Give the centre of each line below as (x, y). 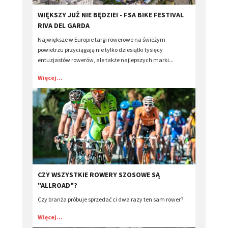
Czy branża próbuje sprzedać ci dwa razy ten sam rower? (110, 199)
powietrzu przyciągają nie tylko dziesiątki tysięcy (100, 49)
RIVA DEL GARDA (64, 25)
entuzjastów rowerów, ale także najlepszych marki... (106, 60)
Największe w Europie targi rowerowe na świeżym (102, 39)
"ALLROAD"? (58, 185)
